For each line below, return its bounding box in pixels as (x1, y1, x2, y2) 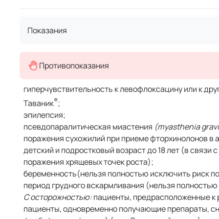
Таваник (23, 98, 54, 109)
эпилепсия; (23, 109, 66, 121)
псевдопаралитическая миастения (23, 121, 154, 132)
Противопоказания (39, 60, 109, 71)
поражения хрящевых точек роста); (23, 156, 153, 168)
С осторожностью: (23, 192, 92, 203)
